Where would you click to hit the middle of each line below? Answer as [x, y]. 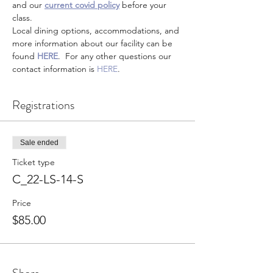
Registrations [43, 105]
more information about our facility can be [94, 43]
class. [22, 18]
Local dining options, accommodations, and [97, 30]
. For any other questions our [116, 56]
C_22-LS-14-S [48, 179]
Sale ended [39, 143]
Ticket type [34, 162]
